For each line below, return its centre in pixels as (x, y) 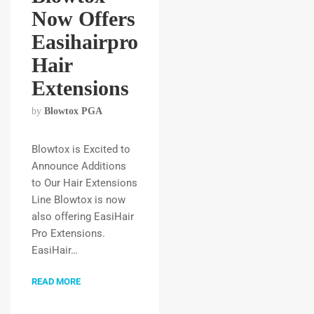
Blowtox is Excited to (81, 149)
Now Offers (83, 19)
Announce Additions (79, 166)
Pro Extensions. (68, 233)
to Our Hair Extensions (84, 183)
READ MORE (56, 281)
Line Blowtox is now (78, 200)
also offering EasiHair (83, 217)
